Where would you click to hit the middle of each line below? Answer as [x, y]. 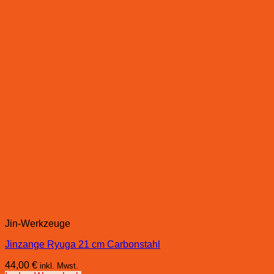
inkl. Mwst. [59, 265]
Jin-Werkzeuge [38, 223]
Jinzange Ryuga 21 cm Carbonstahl [83, 244]
